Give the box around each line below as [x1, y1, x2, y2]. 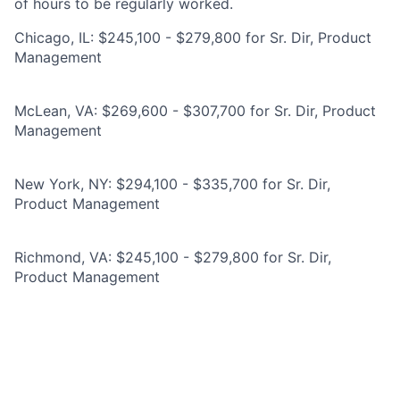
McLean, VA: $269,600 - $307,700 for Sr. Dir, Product [14, 102, 376, 120]
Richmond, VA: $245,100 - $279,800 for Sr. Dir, [14, 248, 331, 266]
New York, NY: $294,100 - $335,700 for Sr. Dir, [14, 175, 330, 193]
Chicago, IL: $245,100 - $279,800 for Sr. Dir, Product [14, 29, 371, 46]
